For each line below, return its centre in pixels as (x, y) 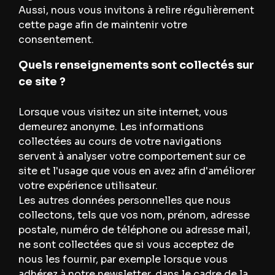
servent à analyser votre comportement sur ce (132, 157)
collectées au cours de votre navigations (120, 142)
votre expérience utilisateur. (88, 186)
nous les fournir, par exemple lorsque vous (123, 260)
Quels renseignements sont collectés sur (136, 65)
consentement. (56, 40)
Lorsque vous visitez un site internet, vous (123, 112)
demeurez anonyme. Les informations (111, 127)
